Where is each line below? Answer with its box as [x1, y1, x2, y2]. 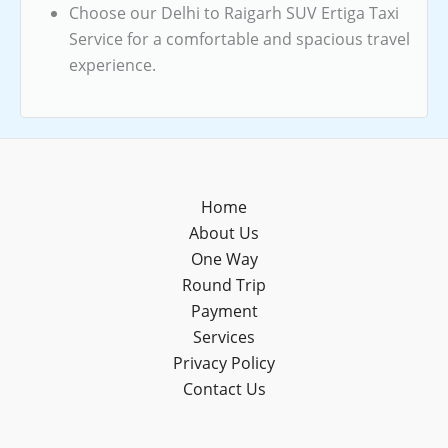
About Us [189, 222, 259, 244]
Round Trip [182, 274, 266, 296]
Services [193, 326, 255, 348]
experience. [69, 53, 156, 76]
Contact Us [182, 378, 266, 400]
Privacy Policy [173, 352, 275, 374]
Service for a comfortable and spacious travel [69, 27, 410, 50]
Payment [190, 300, 258, 322]
